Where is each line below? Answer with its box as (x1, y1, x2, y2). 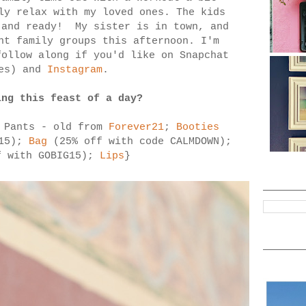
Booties (176, 122, 219, 134)
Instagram (47, 64, 102, 76)
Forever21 (109, 122, 164, 134)
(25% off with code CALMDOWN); (47, 136, 232, 148)
